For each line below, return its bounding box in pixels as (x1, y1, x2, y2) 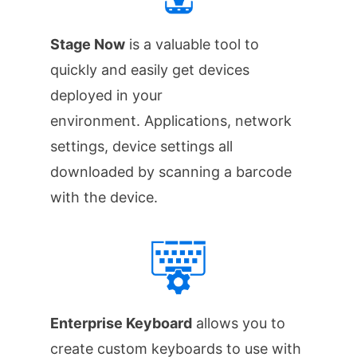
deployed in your (49, 87, 163, 104)
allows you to (191, 314, 285, 331)
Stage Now (49, 36, 125, 53)
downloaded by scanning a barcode (49, 163, 292, 181)
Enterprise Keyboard (49, 314, 192, 331)
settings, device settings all (49, 138, 233, 155)
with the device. (49, 189, 158, 206)
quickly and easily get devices (49, 61, 249, 79)
